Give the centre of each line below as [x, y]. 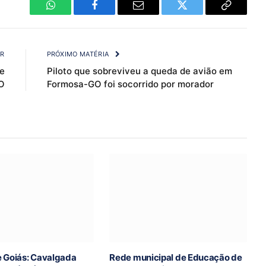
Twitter [197, 14]
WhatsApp [72, 14]
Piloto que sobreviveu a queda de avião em [139, 71]
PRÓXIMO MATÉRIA [79, 54]
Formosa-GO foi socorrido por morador [130, 84]
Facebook [114, 14]
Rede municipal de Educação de [176, 257]
